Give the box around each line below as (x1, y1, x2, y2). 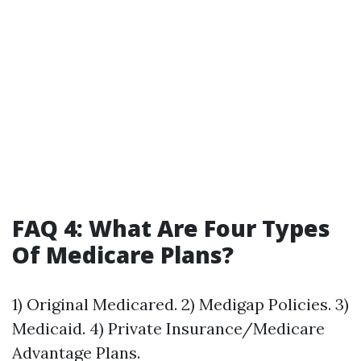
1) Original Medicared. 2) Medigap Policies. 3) (12, 294, 349, 314)
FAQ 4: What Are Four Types (12, 213, 330, 243)
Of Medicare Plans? (12, 239, 234, 270)
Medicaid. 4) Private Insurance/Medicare (12, 318, 325, 338)
